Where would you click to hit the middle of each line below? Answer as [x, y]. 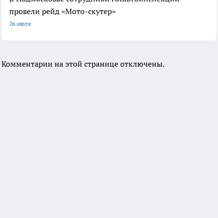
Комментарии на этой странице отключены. [83, 64]
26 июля [20, 24]
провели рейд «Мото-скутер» [63, 11]
